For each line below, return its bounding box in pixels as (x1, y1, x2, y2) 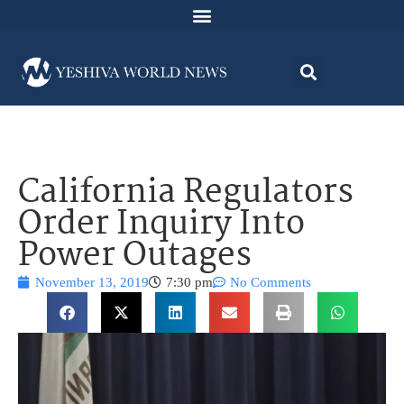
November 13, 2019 (35, 275, 149, 290)
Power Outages (18, 230, 252, 284)
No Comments (230, 275, 311, 290)
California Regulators (18, 167, 353, 221)
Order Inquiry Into (18, 198, 305, 252)
